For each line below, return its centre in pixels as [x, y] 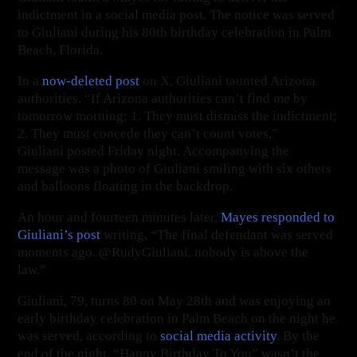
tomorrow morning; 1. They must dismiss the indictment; [178, 116]
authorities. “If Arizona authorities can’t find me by [163, 98]
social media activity [219, 335]
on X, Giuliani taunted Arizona [228, 80]
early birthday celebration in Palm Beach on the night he [177, 318]
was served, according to [89, 335]
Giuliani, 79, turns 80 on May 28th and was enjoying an [175, 300]
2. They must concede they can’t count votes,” [148, 133]
